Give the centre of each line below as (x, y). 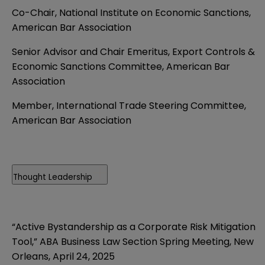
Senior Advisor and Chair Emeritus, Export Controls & (133, 51)
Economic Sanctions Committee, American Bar (121, 66)
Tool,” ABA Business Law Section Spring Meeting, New (133, 241)
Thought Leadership (53, 177)
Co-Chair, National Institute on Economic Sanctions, (131, 12)
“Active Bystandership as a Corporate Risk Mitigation (134, 227)
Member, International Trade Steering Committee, (129, 105)
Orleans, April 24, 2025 (63, 256)
